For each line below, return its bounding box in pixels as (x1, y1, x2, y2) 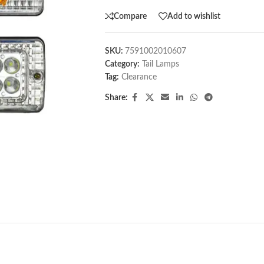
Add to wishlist (167, 12, 220, 21)
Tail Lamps (141, 60, 179, 68)
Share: (104, 94, 128, 102)
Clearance (121, 73, 157, 81)
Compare (113, 12, 147, 21)
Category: (104, 60, 140, 68)
